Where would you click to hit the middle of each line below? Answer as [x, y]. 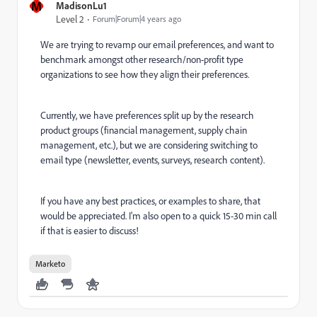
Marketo [50, 264]
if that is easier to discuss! [90, 230]
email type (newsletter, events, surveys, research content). [154, 160]
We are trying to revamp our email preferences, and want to [157, 44]
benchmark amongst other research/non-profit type [142, 59]
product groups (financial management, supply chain [144, 130]
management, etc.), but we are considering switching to [149, 145]
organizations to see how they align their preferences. [146, 74]
